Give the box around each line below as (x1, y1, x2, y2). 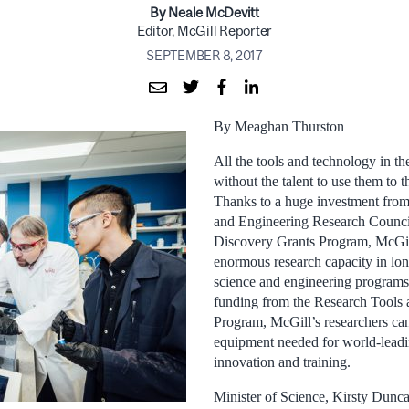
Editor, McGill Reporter (136, 23, 273, 38)
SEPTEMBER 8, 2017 (146, 47, 263, 63)
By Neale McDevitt (150, 5, 259, 20)
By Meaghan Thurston (214, 118, 344, 134)
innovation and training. (214, 353, 351, 370)
